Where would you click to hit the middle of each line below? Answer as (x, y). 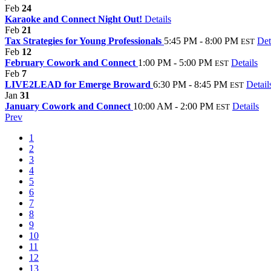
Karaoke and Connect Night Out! (75, 19)
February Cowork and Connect (71, 62)
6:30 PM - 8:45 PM (190, 84)
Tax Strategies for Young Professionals (84, 41)
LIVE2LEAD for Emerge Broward (79, 84)
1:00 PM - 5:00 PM (175, 62)
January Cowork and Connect (69, 106)
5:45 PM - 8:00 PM (201, 41)
